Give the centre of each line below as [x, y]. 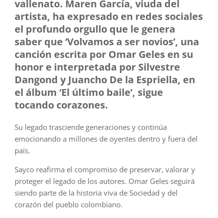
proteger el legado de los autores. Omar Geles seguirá [105, 181]
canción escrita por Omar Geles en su [104, 54]
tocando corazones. [61, 105]
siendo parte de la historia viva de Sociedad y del [96, 193]
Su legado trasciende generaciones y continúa [91, 127]
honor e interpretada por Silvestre [97, 67]
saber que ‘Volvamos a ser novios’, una [107, 42]
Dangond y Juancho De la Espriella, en [105, 80]
